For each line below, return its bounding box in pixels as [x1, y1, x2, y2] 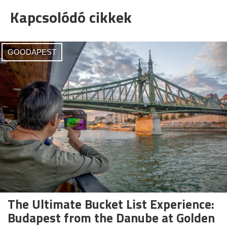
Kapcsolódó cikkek [10, 5, 132, 29]
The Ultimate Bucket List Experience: [8, 195, 214, 214]
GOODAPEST [8, 47, 56, 56]
